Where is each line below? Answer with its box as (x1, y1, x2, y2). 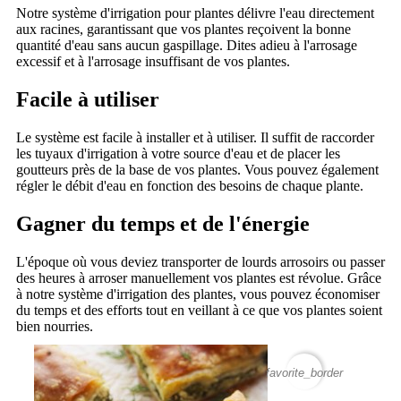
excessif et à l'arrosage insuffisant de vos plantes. (16, 54, 290, 70)
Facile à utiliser (16, 88, 159, 112)
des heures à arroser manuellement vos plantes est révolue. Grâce (16, 269, 381, 286)
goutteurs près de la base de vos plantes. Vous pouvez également (16, 162, 379, 178)
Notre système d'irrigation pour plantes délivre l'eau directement (16, 5, 374, 21)
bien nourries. (16, 318, 93, 334)
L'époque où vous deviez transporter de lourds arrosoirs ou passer (16, 253, 385, 269)
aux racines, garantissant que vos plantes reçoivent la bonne (16, 21, 351, 38)
